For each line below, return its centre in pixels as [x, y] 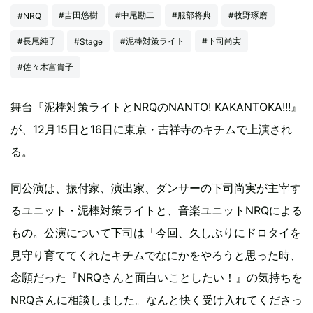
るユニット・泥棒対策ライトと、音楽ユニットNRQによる [156, 211]
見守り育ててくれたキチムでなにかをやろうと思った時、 [156, 255]
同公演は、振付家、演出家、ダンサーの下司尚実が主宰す [156, 188]
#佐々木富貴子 [45, 66]
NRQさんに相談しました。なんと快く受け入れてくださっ [156, 300]
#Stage [88, 41]
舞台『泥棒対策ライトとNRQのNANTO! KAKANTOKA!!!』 [156, 107]
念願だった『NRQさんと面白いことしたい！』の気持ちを [156, 278]
